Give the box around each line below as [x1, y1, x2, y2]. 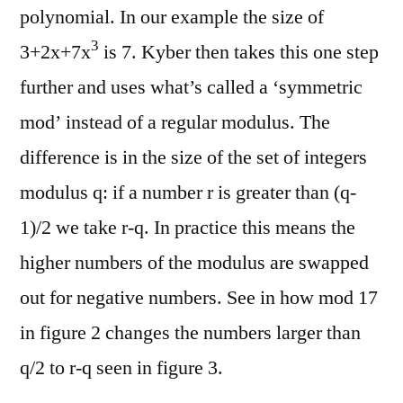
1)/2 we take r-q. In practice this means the [20, 214, 355, 240]
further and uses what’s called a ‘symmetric [20, 74, 363, 100]
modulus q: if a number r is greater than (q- [20, 179, 356, 205]
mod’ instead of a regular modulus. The [20, 109, 330, 135]
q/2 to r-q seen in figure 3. [20, 354, 223, 381]
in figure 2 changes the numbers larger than [20, 319, 361, 345]
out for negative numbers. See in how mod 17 [20, 284, 378, 310]
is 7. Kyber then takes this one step [99, 39, 379, 65]
